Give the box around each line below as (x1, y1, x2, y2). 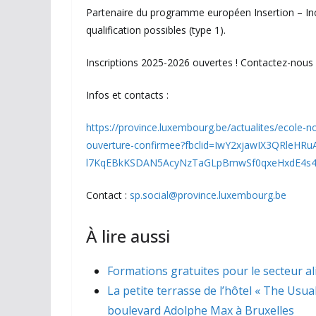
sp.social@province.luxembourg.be (130, 188, 286, 202)
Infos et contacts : (86, 88, 169, 102)
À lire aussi (86, 224, 170, 248)
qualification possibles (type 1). (86, 23, 226, 37)
